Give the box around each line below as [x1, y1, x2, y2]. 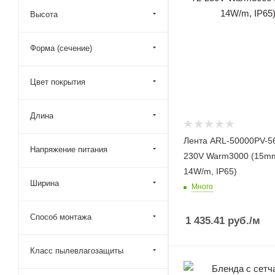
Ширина [30, 179, 59, 188]
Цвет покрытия [30, 77, 85, 87]
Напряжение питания [30, 145, 107, 154]
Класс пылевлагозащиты [30, 246, 123, 255]
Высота [30, 10, 58, 19]
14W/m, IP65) [184, 166, 237, 176]
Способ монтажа [30, 212, 91, 222]
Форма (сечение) [30, 44, 92, 53]
